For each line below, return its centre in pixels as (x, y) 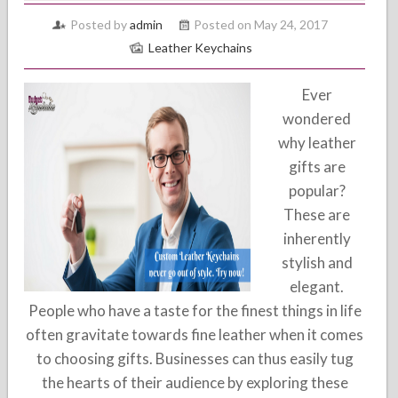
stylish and (317, 263)
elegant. (317, 287)
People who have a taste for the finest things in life (195, 310)
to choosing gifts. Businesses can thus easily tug (195, 358)
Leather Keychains (200, 48)
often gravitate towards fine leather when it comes (195, 334)
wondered (317, 119)
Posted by (100, 24)
